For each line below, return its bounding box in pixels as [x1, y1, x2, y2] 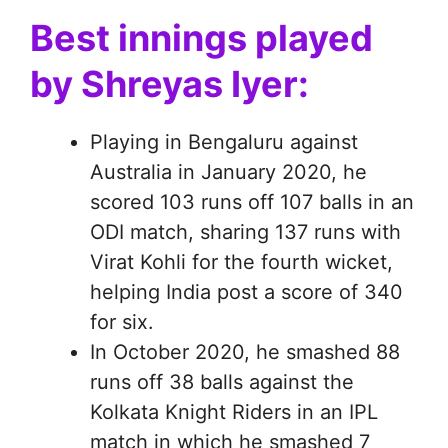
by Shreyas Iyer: [30, 62, 309, 107]
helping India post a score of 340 [90, 280, 403, 305]
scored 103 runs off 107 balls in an [90, 190, 414, 215]
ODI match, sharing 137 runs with [90, 220, 401, 245]
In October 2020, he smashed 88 [90, 340, 400, 365]
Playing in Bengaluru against [90, 130, 358, 155]
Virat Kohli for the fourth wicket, [90, 250, 393, 275]
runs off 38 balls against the [90, 370, 354, 395]
